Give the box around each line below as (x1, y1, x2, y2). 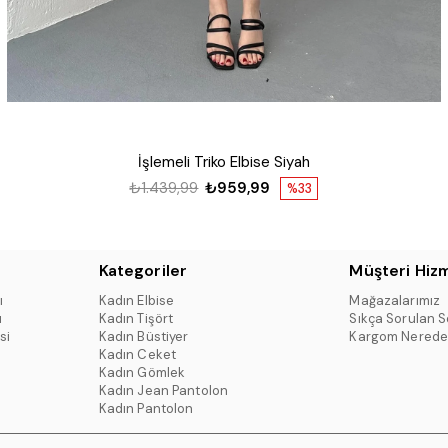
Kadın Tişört (98, 310, 174, 328)
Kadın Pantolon (98, 400, 194, 418)
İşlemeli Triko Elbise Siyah (137, 151, 310, 172)
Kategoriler (98, 260, 188, 282)
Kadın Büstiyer (98, 328, 189, 346)
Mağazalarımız (349, 292, 441, 310)
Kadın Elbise (98, 292, 175, 310)
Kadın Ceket (98, 346, 177, 364)
